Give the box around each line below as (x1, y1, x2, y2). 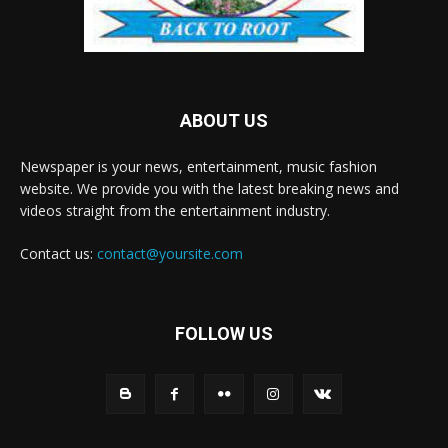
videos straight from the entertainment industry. (20, 201, 330, 221)
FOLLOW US (175, 323, 273, 345)
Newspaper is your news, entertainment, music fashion (20, 157, 377, 177)
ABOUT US (180, 110, 268, 132)
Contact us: (20, 244, 97, 264)
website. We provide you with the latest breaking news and (20, 179, 399, 199)
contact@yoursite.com (97, 244, 243, 264)
